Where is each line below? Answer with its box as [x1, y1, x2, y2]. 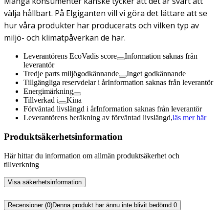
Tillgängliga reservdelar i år [23, 78, 108, 87]
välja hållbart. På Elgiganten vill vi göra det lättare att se [4, 8, 207, 19]
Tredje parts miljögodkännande [23, 69, 119, 78]
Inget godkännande [127, 69, 186, 78]
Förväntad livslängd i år [23, 105, 96, 113]
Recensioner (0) [8, 201, 52, 209]
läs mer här [173, 113, 206, 122]
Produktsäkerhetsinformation [4, 131, 123, 142]
